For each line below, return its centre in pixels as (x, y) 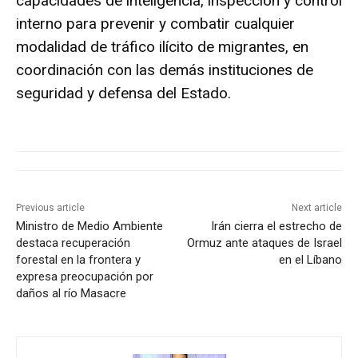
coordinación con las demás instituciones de (165, 70)
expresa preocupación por (85, 276)
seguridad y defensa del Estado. (123, 93)
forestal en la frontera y (78, 259)
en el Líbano (310, 259)
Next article (316, 207)
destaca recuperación (73, 243)
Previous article (50, 207)
